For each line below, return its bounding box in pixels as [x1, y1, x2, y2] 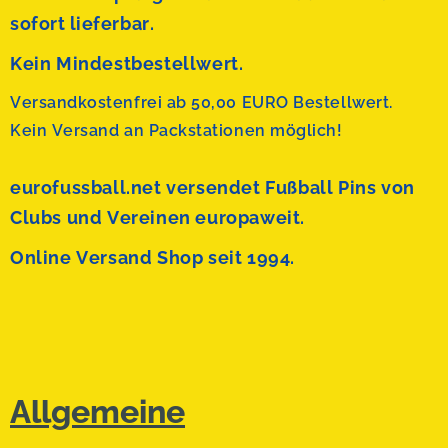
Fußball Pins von [260, 177, 415, 198]
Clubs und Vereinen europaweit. [10, 207, 306, 228]
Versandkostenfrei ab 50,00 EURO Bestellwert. [10, 93, 393, 112]
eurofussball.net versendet [10, 177, 261, 198]
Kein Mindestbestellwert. [10, 53, 244, 74]
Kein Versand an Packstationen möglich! [10, 121, 343, 140]
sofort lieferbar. [10, 13, 159, 34]
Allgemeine [10, 393, 185, 430]
